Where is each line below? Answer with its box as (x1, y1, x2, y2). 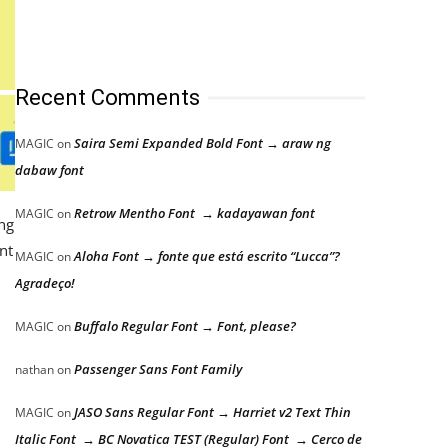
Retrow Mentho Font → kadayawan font (74, 204, 315, 222)
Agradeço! (15, 274, 75, 292)
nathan (15, 361, 54, 378)
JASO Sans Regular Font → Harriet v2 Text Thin (74, 403, 351, 421)
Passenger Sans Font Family (74, 360, 242, 378)
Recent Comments (15, 85, 200, 110)
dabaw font (15, 161, 84, 179)
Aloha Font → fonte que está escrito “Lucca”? (74, 247, 340, 265)
